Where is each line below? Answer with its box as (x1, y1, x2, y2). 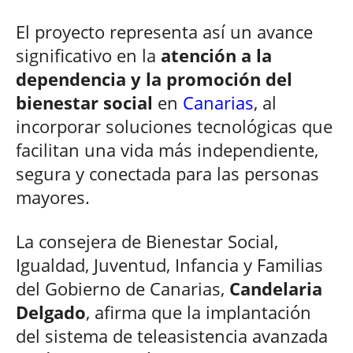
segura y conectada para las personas (16, 162, 319, 186)
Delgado (16, 300, 86, 325)
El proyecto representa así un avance (16, 20, 313, 44)
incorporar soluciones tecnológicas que (16, 114, 333, 139)
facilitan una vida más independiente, (16, 138, 318, 162)
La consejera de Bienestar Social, (16, 229, 278, 254)
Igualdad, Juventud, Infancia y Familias (16, 253, 323, 277)
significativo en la (16, 43, 156, 68)
